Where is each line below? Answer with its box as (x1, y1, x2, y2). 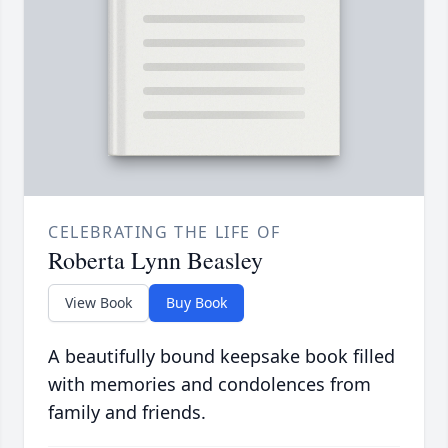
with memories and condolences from (48, 372, 371, 397)
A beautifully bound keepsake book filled (48, 344, 395, 369)
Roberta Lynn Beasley (48, 244, 263, 277)
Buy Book (166, 293, 227, 313)
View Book (65, 293, 132, 313)
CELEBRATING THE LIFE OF (48, 221, 281, 244)
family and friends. (48, 400, 206, 425)
